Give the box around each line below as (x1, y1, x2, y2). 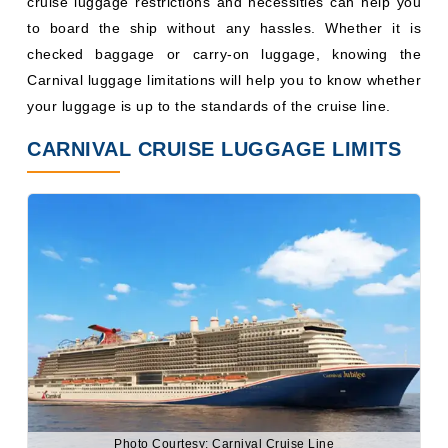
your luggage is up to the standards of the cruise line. (27, 98, 391, 114)
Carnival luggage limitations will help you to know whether (27, 72, 421, 88)
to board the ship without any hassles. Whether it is (27, 20, 421, 36)
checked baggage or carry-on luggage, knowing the (27, 46, 421, 62)
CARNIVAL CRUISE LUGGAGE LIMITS (27, 138, 401, 160)
